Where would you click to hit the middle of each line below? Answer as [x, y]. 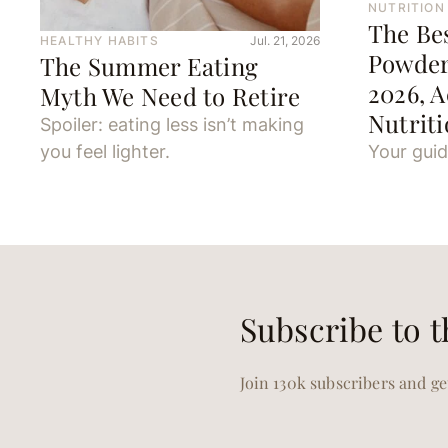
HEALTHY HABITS [99, 41]
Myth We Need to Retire [170, 96]
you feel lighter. [105, 152]
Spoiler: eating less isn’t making [172, 125]
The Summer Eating [149, 66]
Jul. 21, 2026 [285, 41]
